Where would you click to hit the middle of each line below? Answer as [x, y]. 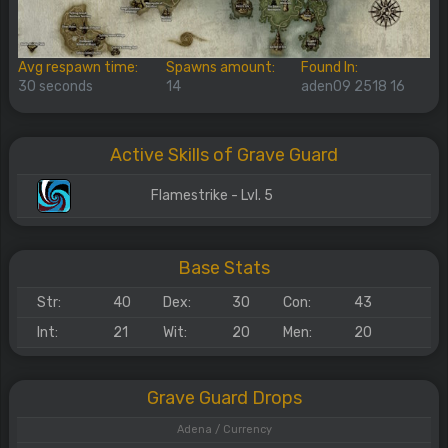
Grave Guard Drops [224, 398]
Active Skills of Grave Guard [224, 155]
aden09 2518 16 [353, 86]
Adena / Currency [224, 429]
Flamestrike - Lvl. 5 [211, 195]
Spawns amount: [220, 67]
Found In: [329, 67]
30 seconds [55, 86]
